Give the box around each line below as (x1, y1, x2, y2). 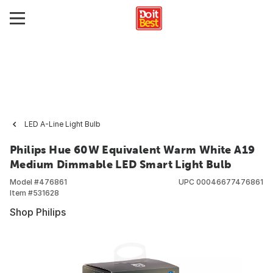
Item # (10, 188, 33, 197)
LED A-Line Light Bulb (24, 119, 101, 129)
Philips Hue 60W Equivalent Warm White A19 (10, 143, 255, 156)
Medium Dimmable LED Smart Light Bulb (10, 158, 232, 171)
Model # (10, 177, 39, 186)
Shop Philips (10, 206, 66, 218)
